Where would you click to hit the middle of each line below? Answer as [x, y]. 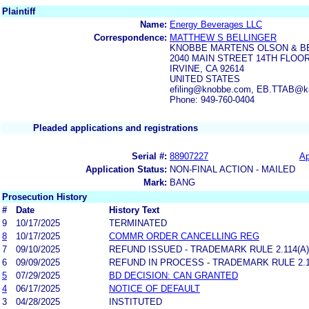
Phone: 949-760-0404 [212, 99]
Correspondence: [130, 37]
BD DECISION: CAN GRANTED [173, 275]
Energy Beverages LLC [216, 24]
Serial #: [149, 156]
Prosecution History [44, 197]
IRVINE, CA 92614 [207, 68]
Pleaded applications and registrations [116, 128]
